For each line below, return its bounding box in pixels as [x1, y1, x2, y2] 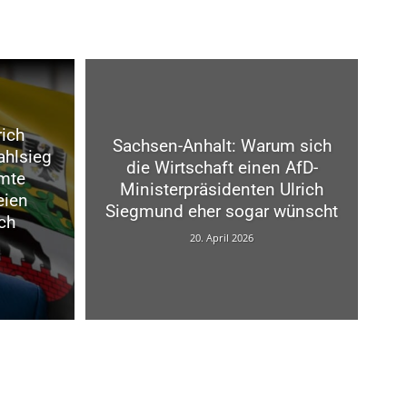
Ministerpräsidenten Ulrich [120, 179, 323, 201]
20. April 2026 [190, 231, 253, 245]
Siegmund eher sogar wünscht [105, 201, 338, 223]
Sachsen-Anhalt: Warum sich [112, 135, 332, 157]
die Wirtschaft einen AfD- [125, 157, 318, 179]
